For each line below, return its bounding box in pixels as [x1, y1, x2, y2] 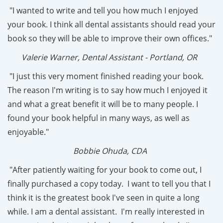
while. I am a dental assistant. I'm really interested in [7, 206, 205, 217]
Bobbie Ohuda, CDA [7, 145, 147, 156]
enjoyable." [7, 126, 49, 137]
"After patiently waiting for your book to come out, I [7, 164, 202, 175]
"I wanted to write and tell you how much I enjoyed [7, 4, 198, 16]
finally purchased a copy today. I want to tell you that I [7, 178, 211, 189]
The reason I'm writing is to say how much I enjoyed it [7, 84, 208, 96]
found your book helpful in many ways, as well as [7, 112, 190, 123]
